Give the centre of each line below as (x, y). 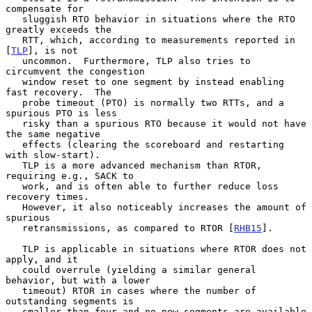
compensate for (45, 8)
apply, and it (42, 259)
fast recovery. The (58, 92)
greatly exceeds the (58, 29)
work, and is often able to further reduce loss (14, 186)
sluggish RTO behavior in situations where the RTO (14, 19)
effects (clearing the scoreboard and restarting (14, 144)
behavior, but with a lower (78, 280)
